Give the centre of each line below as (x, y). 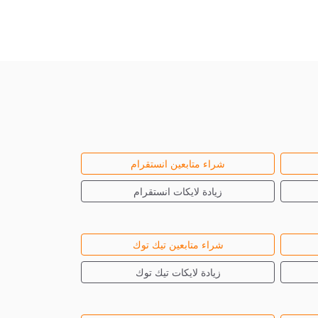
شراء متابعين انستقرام (178, 164)
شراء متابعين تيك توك (178, 245)
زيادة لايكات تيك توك (178, 272)
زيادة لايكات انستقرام (178, 191)
